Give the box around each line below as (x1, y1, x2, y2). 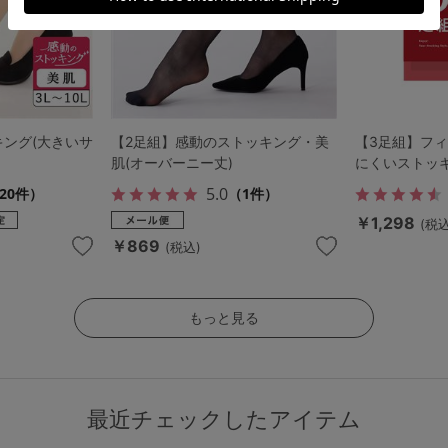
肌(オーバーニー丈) (111, 154, 234, 172)
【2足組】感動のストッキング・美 (111, 133, 330, 151)
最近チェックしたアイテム (87, 406, 361, 433)
